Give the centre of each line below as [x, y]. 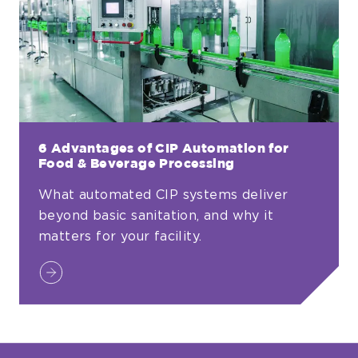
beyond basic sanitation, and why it [156, 215]
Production [76, 13]
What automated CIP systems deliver [163, 195]
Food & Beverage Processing [137, 164]
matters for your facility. [120, 236]
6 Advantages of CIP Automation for [164, 149]
